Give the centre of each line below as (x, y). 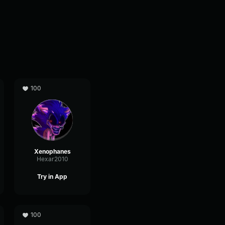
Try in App (52, 177)
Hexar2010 (52, 159)
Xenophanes (52, 151)
